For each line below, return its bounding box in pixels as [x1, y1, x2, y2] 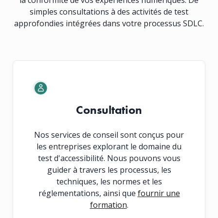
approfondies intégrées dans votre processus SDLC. [14, 18, 204, 29]
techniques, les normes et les [56, 176, 162, 187]
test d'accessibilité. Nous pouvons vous [37, 152, 181, 163]
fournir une [137, 187, 180, 199]
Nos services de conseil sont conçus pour [34, 129, 184, 140]
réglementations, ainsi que [38, 187, 138, 199]
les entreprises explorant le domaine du [36, 141, 182, 152]
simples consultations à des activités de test [30, 6, 188, 17]
